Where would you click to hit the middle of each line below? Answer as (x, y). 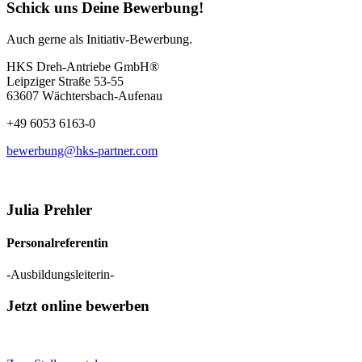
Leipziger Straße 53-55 (65, 81)
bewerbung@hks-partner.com (82, 150)
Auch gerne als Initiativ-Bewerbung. (99, 39)
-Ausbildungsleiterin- (60, 275)
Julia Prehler (49, 209)
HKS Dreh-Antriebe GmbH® (83, 66)
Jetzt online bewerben (78, 305)
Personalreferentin (57, 242)
